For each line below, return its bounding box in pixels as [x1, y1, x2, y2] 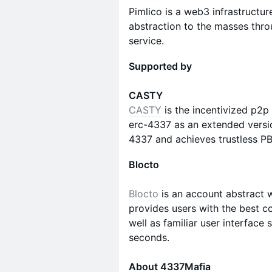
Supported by [129, 60, 192, 72]
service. [129, 35, 164, 47]
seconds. [129, 231, 169, 243]
